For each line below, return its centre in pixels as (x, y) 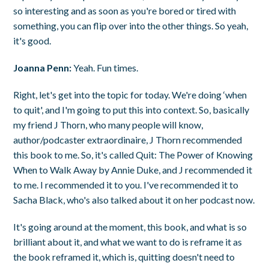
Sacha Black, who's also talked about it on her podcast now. (134, 199)
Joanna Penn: (43, 67)
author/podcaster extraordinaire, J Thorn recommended (128, 139)
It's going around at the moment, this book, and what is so (130, 226)
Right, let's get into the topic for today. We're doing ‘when (130, 94)
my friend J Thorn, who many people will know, (108, 124)
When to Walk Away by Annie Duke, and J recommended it (133, 169)
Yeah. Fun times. (105, 67)
